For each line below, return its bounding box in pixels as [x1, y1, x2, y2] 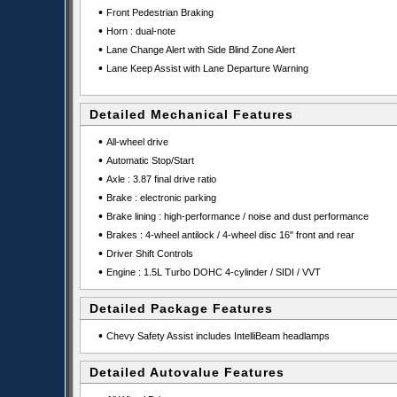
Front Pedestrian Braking [105, 7, 214, 18]
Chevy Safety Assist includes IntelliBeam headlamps [105, 331, 330, 341]
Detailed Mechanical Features [90, 107, 293, 121]
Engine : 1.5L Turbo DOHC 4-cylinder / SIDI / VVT [105, 267, 321, 277]
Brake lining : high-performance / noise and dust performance [105, 211, 369, 222]
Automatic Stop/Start [105, 155, 194, 166]
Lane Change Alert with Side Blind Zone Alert [105, 44, 295, 55]
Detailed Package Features [90, 301, 273, 315]
